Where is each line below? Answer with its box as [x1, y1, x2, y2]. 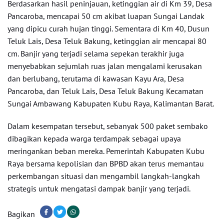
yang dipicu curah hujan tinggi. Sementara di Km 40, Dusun [7, 23, 209, 33]
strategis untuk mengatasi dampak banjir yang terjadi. [7, 183, 190, 193]
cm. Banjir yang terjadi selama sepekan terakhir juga [7, 48, 184, 58]
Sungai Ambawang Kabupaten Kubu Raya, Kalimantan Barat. [7, 98, 214, 108]
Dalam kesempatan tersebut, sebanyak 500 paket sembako [7, 121, 208, 131]
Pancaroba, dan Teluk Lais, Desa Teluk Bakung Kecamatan [7, 86, 203, 96]
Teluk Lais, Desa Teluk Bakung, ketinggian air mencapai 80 [7, 36, 206, 46]
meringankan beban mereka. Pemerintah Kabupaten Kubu [7, 146, 204, 156]
